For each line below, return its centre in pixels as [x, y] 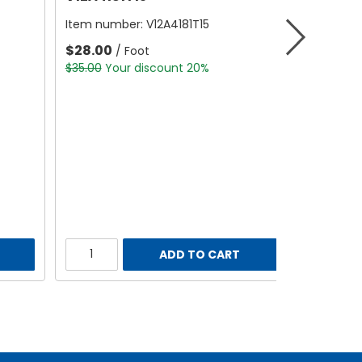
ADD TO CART [200, 254]
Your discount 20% [157, 68]
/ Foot [132, 51]
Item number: [105, 25]
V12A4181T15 [177, 25]
